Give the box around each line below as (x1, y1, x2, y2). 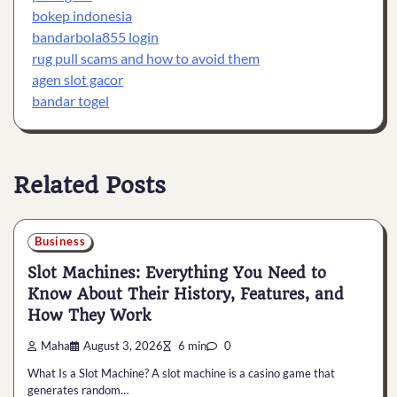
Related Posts (13, 171, 166, 198)
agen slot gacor (32, 71, 123, 89)
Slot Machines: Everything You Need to (27, 264, 326, 283)
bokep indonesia (32, 7, 132, 25)
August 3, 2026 (83, 339, 163, 353)
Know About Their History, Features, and (27, 285, 344, 304)
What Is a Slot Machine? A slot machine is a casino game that (27, 366, 335, 381)
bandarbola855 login (32, 28, 159, 46)
